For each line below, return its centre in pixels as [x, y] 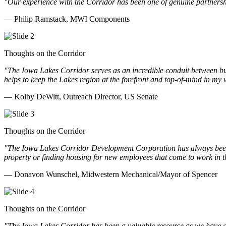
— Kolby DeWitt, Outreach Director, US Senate [81, 96]
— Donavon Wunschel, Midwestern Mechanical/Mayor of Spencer [111, 174]
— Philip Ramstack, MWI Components [67, 19]
